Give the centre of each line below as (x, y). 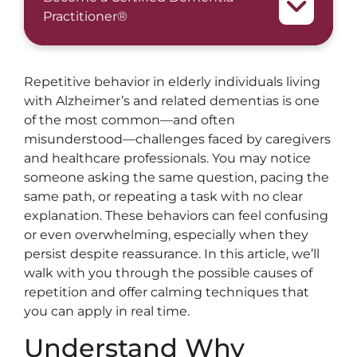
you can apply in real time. (107, 312)
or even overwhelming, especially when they (166, 235)
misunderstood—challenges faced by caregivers (177, 139)
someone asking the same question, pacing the (177, 178)
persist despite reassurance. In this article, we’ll (172, 254)
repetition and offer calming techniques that (167, 292)
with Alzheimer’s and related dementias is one (172, 101)
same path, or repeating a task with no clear (163, 197)
